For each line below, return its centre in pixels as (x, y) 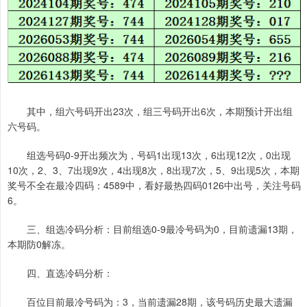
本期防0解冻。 (39, 244)
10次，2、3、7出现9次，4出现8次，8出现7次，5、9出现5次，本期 (153, 170)
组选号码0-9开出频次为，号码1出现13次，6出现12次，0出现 (149, 155)
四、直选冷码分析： (60, 272)
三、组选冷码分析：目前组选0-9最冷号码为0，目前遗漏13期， (152, 229)
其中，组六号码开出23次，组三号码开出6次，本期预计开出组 (150, 111)
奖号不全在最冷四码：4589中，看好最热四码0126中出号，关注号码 (154, 185)
